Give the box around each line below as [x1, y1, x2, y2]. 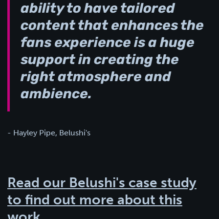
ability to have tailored [21, 2, 175, 16]
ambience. [21, 88, 92, 102]
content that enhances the [21, 19, 204, 33]
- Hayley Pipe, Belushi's [7, 128, 90, 137]
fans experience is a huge [21, 36, 195, 50]
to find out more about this [7, 191, 182, 208]
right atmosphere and [21, 70, 171, 85]
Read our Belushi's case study [7, 174, 197, 191]
